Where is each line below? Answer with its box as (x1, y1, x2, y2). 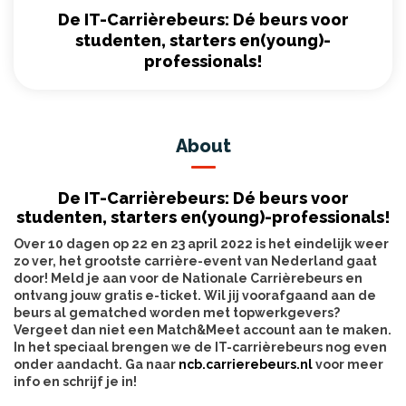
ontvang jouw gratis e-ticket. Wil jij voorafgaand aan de (14, 288, 376, 304)
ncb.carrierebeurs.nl (179, 357, 313, 372)
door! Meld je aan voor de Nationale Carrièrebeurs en (14, 271, 362, 286)
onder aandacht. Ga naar (14, 357, 179, 372)
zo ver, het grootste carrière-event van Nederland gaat (14, 254, 377, 269)
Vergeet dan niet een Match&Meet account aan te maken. (14, 323, 391, 338)
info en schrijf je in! (14, 374, 137, 390)
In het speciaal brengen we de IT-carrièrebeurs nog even (14, 340, 387, 355)
